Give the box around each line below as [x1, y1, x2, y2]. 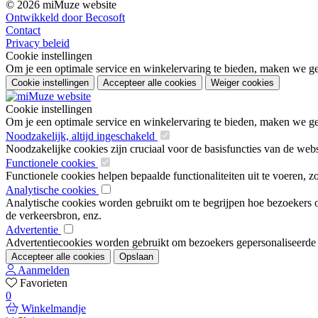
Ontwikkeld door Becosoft [6, 11, 125, 24]
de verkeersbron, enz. [6, 209, 102, 222]
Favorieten [20, 277, 67, 290]
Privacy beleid [6, 37, 70, 50]
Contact [6, 24, 40, 37]
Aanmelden [18, 264, 70, 277]
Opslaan [119, 251, 153, 263]
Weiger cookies [211, 77, 274, 89]
